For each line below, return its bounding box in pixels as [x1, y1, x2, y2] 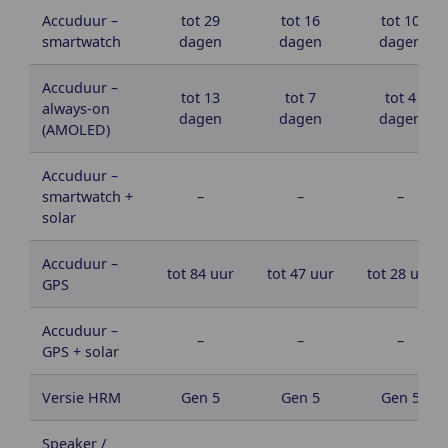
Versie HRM [42, 388, 121, 408]
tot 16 [280, 11, 320, 31]
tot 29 [180, 11, 220, 31]
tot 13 [180, 88, 220, 108]
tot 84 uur [166, 264, 234, 284]
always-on [42, 99, 110, 119]
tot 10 [380, 11, 420, 31]
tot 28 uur [366, 264, 434, 284]
